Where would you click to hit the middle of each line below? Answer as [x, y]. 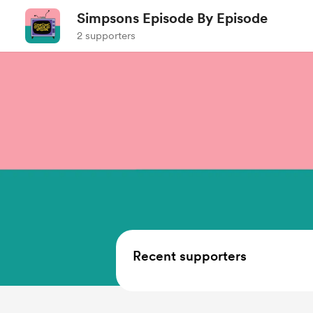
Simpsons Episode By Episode [172, 18]
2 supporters [106, 36]
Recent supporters [190, 256]
